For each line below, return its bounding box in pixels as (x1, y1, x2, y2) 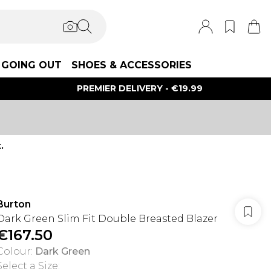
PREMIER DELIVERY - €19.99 (76, 83, 203, 94)
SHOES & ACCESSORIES (71, 59, 192, 71)
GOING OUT (1, 59, 62, 71)
